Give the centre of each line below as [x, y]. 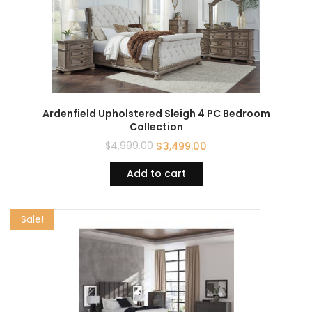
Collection [156, 127]
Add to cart [156, 174]
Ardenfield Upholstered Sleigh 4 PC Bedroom [156, 114]
